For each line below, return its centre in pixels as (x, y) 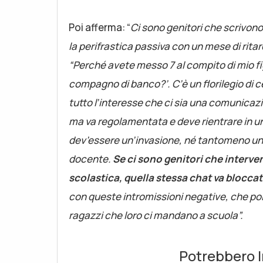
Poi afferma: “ (100, 27)
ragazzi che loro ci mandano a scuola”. (156, 215)
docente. (91, 159)
